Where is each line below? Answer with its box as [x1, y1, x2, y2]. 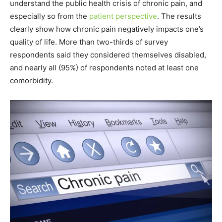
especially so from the [10, 11, 89, 21]
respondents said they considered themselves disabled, [10, 50, 206, 59]
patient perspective [89, 11, 157, 21]
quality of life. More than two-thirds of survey [10, 37, 168, 47]
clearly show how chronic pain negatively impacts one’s [10, 24, 204, 34]
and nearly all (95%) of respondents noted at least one [10, 62, 199, 72]
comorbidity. [10, 75, 53, 85]
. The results [157, 11, 201, 21]
